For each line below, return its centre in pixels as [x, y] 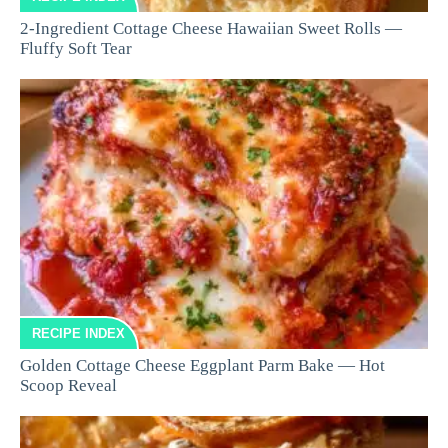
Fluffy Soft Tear [76, 48]
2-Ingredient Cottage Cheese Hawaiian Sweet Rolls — [211, 28]
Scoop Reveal [68, 385]
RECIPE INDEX [78, 334]
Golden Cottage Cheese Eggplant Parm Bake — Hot [202, 365]
